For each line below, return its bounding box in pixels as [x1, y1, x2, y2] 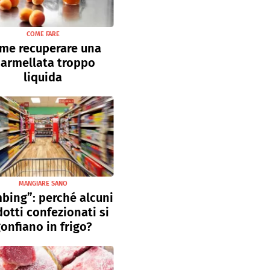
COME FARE [26, 30, 60, 39]
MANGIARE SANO [18, 179, 67, 187]
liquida [24, 70, 62, 85]
